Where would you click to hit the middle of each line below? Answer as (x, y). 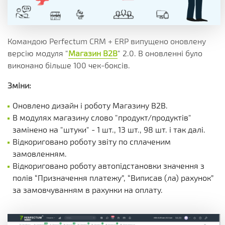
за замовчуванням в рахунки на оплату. (88, 190)
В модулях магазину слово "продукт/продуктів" (102, 117)
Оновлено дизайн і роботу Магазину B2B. (90, 105)
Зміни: (19, 85)
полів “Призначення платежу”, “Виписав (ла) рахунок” (113, 178)
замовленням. (40, 153)
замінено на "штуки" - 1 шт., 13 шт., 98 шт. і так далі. (109, 129)
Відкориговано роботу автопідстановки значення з (108, 165)
